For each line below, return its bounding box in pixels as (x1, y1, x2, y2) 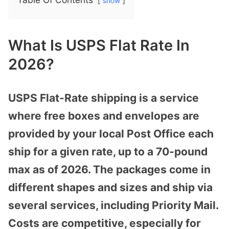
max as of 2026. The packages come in (8, 163, 211, 176)
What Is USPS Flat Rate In (8, 36, 190, 54)
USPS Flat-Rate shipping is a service (8, 91, 199, 104)
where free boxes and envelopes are (8, 109, 199, 122)
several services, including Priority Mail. (8, 198, 218, 212)
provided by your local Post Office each (8, 127, 214, 140)
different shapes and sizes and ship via (8, 180, 213, 194)
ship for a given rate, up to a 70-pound (8, 145, 208, 158)
